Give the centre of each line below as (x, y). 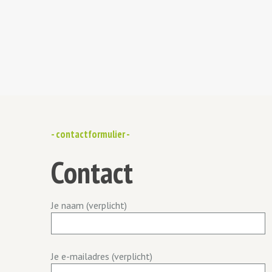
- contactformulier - (90, 134)
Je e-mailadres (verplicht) (102, 257)
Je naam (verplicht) (89, 205)
